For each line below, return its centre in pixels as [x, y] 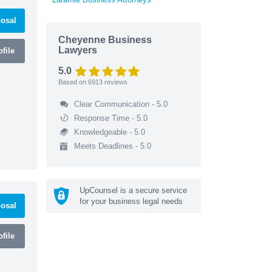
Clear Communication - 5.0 [121, 104]
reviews [115, 82]
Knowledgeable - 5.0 [109, 132]
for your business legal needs [131, 201]
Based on [73, 82]
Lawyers [78, 50]
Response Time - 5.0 [110, 118]
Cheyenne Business [105, 39]
